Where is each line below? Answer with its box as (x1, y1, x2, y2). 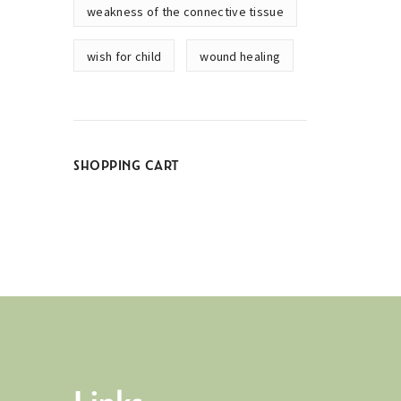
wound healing (200, 48, 281, 64)
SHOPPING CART (73, 158, 180, 175)
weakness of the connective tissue (87, 4, 284, 20)
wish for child (87, 48, 162, 64)
